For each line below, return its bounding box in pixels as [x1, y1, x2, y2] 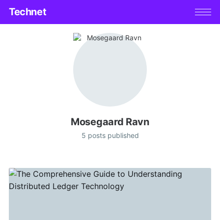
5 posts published [81, 131, 139, 139]
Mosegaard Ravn [71, 115, 149, 128]
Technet [8, 6, 47, 18]
